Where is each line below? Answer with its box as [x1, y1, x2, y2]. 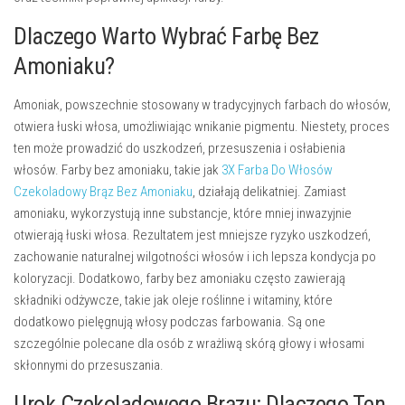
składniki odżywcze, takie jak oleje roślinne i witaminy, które [14, 292, 333, 309]
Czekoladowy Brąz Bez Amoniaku [14, 184, 193, 201]
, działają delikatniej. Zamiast [193, 184, 346, 201]
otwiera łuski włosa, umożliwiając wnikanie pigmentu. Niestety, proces [14, 118, 390, 136]
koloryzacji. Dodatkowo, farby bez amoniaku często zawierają [14, 270, 345, 287]
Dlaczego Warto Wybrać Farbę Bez [14, 23, 319, 51]
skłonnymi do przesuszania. [14, 357, 164, 374]
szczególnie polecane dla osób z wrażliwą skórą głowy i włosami [14, 335, 364, 353]
